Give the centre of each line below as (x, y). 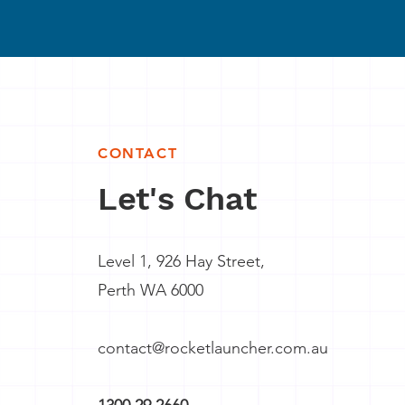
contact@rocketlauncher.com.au (213, 348)
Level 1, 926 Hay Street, (181, 261)
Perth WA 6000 (151, 290)
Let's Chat (177, 199)
